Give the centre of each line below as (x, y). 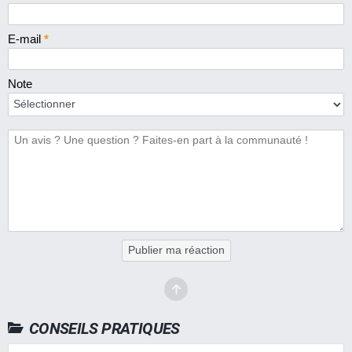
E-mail (26, 38)
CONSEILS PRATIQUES (104, 328)
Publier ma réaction (176, 250)
